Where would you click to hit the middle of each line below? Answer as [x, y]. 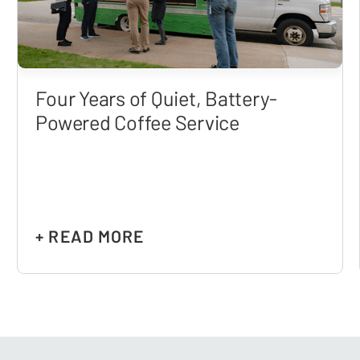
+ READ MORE [90, 236]
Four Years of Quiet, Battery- [157, 98]
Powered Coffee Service [137, 122]
